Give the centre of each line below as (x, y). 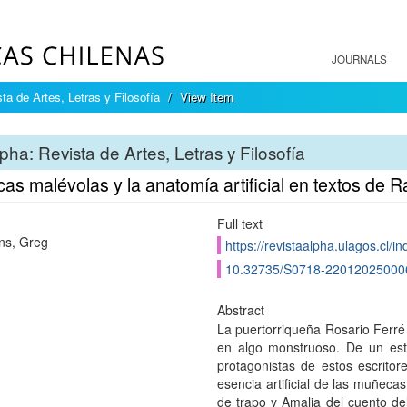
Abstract (240, 310)
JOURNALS (359, 59)
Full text (239, 223)
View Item (207, 97)
